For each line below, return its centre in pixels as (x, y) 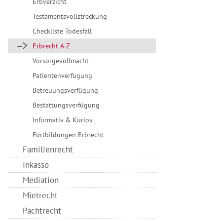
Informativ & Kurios (62, 120)
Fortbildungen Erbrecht (68, 135)
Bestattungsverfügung (66, 105)
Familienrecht (48, 149)
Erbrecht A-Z (51, 46)
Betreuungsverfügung (65, 90)
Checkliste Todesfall (62, 31)
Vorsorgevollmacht (61, 61)
